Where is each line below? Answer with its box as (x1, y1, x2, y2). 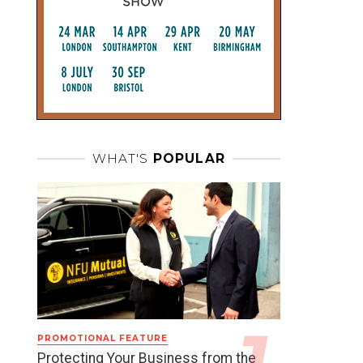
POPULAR (148, 151, 226, 166)
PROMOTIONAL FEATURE (37, 332, 168, 344)
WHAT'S (92, 151, 149, 166)
